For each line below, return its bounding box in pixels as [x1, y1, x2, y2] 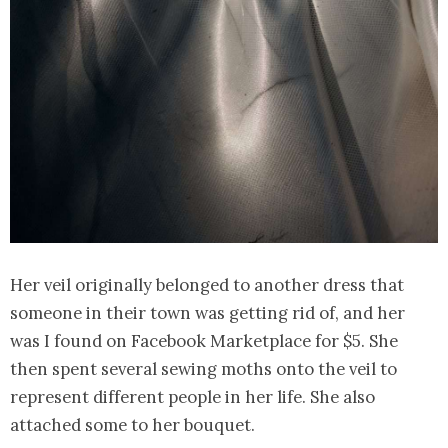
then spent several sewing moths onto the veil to [10, 358, 397, 381]
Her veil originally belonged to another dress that [10, 274, 404, 297]
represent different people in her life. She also [10, 386, 375, 409]
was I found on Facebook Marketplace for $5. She [10, 330, 398, 353]
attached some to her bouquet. [10, 414, 255, 437]
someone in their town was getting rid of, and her [10, 302, 405, 325]
